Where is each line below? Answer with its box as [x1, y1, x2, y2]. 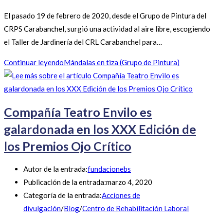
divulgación [23, 204, 61, 213]
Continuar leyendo [4, 58, 64, 67]
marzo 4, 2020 [106, 178, 152, 187]
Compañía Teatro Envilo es [4, 104, 152, 119]
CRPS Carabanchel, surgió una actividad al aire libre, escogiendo [4, 24, 210, 34]
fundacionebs [88, 164, 131, 174]
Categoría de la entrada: [23, 191, 102, 200]
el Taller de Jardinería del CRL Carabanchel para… [4, 37, 162, 47]
